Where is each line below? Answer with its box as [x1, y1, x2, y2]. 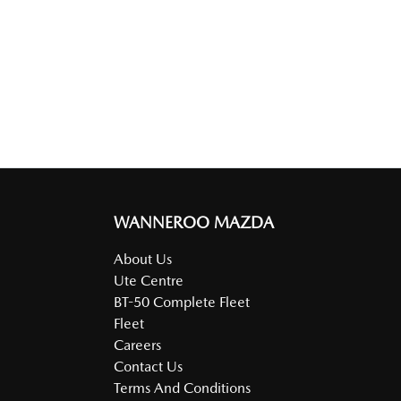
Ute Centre [114, 272, 183, 290]
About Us [114, 251, 172, 269]
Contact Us [114, 358, 183, 376]
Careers [114, 337, 161, 354]
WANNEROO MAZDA [114, 213, 274, 233]
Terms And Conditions [114, 380, 251, 397]
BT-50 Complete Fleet [114, 294, 250, 311]
